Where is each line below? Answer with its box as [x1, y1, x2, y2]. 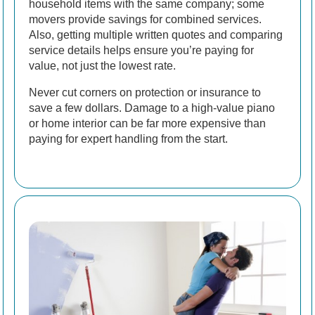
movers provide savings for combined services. [29, 13, 262, 26]
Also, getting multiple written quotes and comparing [29, 29, 283, 41]
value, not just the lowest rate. [29, 60, 176, 72]
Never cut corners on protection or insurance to [29, 86, 261, 99]
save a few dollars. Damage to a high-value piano [29, 102, 275, 115]
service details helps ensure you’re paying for [29, 44, 254, 57]
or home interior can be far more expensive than [29, 117, 266, 130]
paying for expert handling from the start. [29, 133, 228, 146]
